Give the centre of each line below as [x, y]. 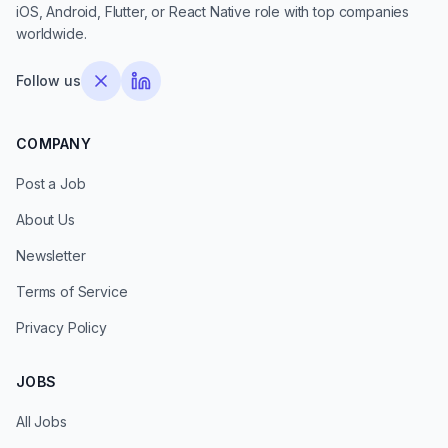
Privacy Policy [61, 327]
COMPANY [53, 143]
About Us [45, 219]
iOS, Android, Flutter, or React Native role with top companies [213, 11]
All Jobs [41, 421]
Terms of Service [72, 291]
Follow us [48, 80]
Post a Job [51, 183]
